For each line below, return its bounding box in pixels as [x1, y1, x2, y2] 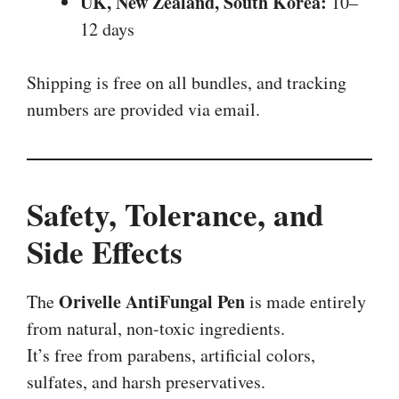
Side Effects [27, 228, 183, 274]
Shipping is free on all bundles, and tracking [27, 69, 346, 94]
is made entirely [245, 289, 366, 313]
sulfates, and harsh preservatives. [27, 369, 265, 394]
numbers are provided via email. [27, 96, 260, 121]
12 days [80, 16, 134, 41]
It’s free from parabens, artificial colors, [27, 342, 315, 367]
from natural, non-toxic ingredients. [27, 315, 285, 340]
